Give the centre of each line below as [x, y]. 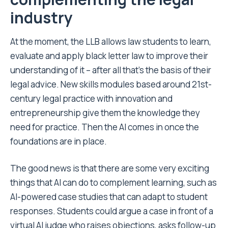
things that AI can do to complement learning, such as [113, 183]
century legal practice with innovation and [91, 99]
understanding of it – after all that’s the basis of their [111, 70]
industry [41, 18]
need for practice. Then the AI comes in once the [105, 127]
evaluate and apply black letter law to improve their [109, 56]
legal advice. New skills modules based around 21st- [111, 84]
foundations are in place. [59, 141]
